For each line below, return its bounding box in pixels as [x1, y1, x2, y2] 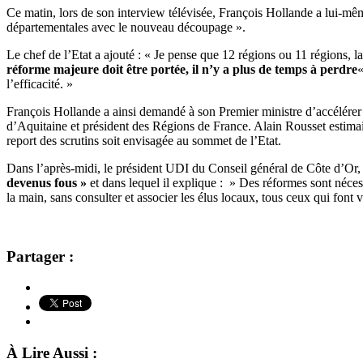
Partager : [6, 247, 74, 265]
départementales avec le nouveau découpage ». [6, 19, 246, 34]
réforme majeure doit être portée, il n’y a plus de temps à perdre [6, 62, 357, 76]
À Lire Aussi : [6, 344, 97, 361]
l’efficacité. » [6, 76, 73, 91]
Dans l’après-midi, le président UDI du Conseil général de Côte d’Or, [6, 160, 361, 175]
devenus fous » [6, 175, 90, 190]
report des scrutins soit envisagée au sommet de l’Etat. [6, 133, 281, 147]
